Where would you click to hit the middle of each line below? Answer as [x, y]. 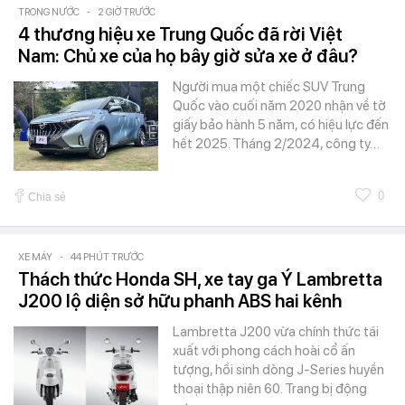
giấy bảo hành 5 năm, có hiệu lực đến [281, 125]
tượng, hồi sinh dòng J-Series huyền [278, 370]
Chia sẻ [47, 198]
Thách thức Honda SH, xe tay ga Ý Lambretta [200, 280]
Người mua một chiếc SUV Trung [269, 87]
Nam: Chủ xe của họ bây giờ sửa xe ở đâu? [188, 57]
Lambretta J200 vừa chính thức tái [276, 332]
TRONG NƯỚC [49, 13]
